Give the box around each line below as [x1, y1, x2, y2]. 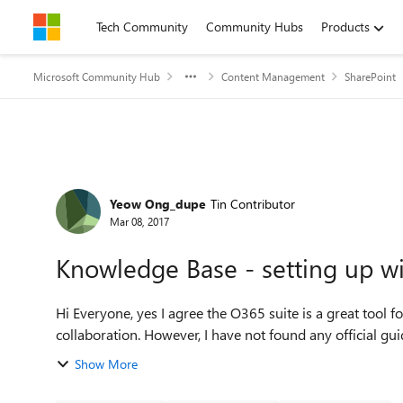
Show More [75, 355, 138, 372]
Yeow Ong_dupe [110, 194, 206, 212]
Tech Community [96, 18, 188, 35]
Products [321, 18, 370, 35]
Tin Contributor [210, 194, 295, 212]
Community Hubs [206, 18, 303, 35]
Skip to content [51, 18, 135, 35]
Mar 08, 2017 [110, 213, 169, 228]
